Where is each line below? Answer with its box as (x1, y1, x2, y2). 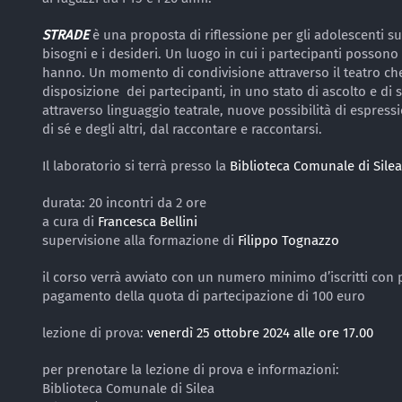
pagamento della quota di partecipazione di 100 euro (42, 288, 365, 304)
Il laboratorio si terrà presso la (42, 158, 230, 174)
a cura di (42, 214, 98, 230)
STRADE (42, 27, 89, 43)
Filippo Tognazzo (238, 232, 339, 249)
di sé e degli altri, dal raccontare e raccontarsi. (42, 121, 322, 137)
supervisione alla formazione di (42, 232, 238, 249)
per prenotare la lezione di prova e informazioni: (42, 362, 339, 378)
